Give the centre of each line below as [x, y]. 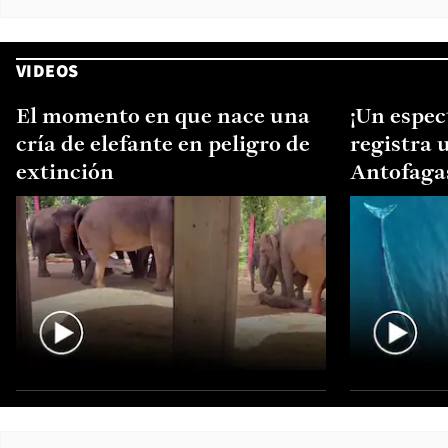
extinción [65, 173]
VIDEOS [47, 70]
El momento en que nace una [163, 117]
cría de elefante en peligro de [163, 145]
